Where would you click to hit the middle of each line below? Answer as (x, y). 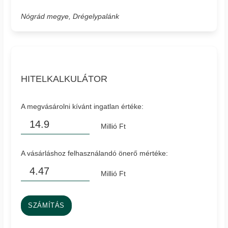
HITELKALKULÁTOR (64, 79)
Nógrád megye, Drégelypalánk (70, 16)
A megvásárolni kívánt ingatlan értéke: (82, 106)
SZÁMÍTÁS (47, 205)
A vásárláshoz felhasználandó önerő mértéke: (95, 153)
